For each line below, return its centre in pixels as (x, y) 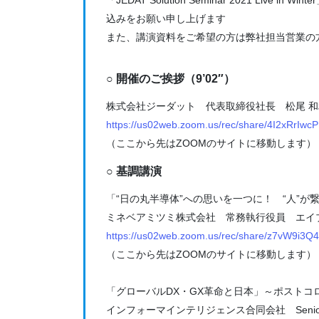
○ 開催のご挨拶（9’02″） (170, 79)
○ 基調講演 (134, 172)
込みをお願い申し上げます (166, 18)
